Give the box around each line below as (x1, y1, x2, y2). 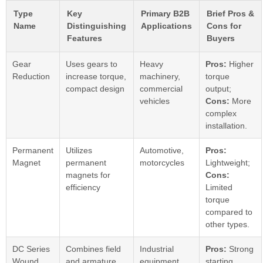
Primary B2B (141, 9, 190, 19)
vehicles (140, 96, 170, 106)
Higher (227, 59, 254, 69)
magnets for (66, 170, 110, 180)
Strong (227, 244, 254, 254)
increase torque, (66, 72, 126, 82)
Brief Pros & (207, 9, 254, 19)
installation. (205, 121, 247, 131)
